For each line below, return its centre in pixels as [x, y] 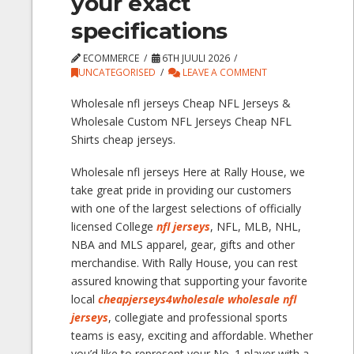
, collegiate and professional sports [198, 317]
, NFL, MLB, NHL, [256, 226]
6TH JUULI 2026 [194, 58]
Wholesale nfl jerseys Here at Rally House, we [188, 171]
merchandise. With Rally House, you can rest [185, 262]
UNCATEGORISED [117, 73]
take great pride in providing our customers [182, 190]
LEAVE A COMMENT [223, 73]
